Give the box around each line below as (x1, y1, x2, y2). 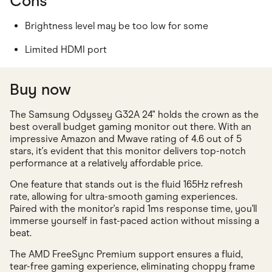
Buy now (10, 80, 71, 100)
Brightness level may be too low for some (25, 20, 208, 32)
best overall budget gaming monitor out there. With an (10, 121, 251, 133)
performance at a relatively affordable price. (10, 157, 203, 169)
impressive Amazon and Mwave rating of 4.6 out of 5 (10, 133, 242, 145)
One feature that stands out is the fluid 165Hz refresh (10, 178, 243, 191)
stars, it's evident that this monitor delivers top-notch (10, 145, 246, 157)
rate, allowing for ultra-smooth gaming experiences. (10, 191, 237, 203)
